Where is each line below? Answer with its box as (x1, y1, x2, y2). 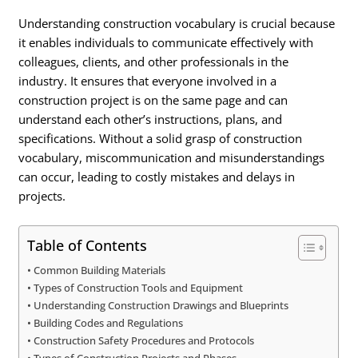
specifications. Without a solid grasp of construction (18, 129, 303, 146)
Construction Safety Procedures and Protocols (34, 333, 255, 348)
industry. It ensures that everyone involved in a (18, 72, 277, 89)
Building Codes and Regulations (34, 316, 184, 331)
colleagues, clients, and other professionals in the (18, 53, 289, 70)
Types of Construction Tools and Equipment (34, 280, 244, 296)
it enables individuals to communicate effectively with (18, 34, 314, 50)
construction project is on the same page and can (18, 91, 288, 108)
